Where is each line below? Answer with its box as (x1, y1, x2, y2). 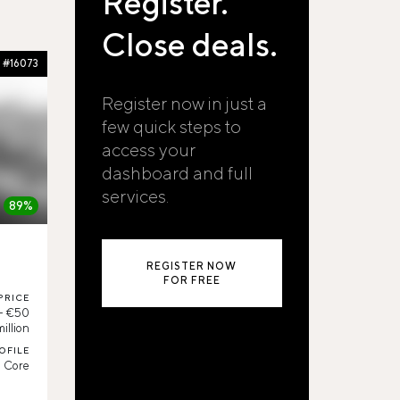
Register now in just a (101, 93, 267, 113)
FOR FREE (162, 274, 221, 286)
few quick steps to (101, 116, 241, 137)
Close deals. (101, 25, 278, 63)
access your (101, 139, 196, 160)
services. (101, 186, 169, 206)
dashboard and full (101, 162, 253, 183)
